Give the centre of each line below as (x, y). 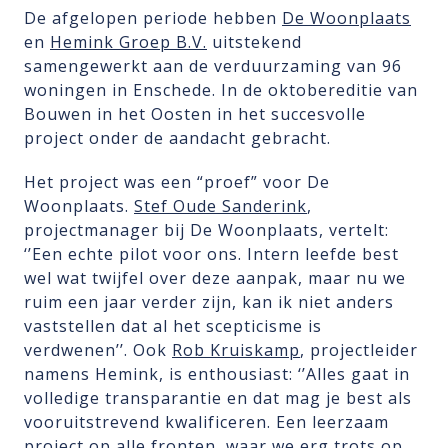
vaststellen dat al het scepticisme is (173, 326)
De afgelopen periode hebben (153, 18)
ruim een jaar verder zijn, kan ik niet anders (209, 302)
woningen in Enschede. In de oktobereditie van (221, 90)
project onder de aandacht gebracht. (180, 138)
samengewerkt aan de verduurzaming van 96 (213, 66)
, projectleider (359, 350)
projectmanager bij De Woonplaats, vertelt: (206, 230)
